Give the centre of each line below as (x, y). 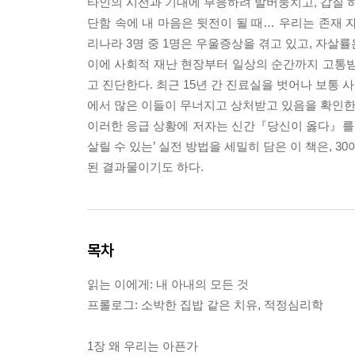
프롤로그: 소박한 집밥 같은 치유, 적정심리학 (205, 304)
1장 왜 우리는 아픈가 (143, 345)
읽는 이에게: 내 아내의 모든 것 (168, 284)
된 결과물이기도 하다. (145, 166)
